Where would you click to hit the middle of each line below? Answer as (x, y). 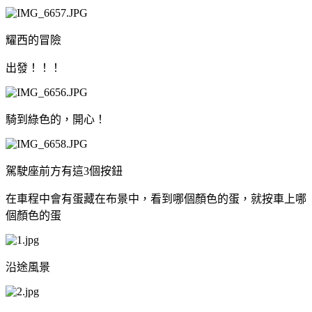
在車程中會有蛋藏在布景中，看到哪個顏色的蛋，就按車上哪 (156, 198)
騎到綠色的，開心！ (56, 119)
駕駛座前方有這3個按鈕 (64, 171)
